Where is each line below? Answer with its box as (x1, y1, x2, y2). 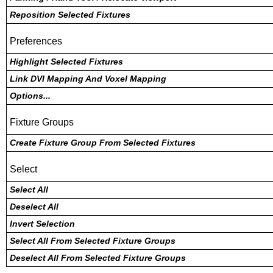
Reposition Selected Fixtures (10, 10, 130, 19)
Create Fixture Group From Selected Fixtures (10, 138, 196, 147)
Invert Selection (10, 219, 75, 229)
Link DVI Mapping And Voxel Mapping (10, 74, 166, 83)
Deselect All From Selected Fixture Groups (10, 253, 186, 263)
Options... (10, 91, 51, 101)
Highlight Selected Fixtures (10, 57, 123, 66)
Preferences (10, 36, 62, 46)
